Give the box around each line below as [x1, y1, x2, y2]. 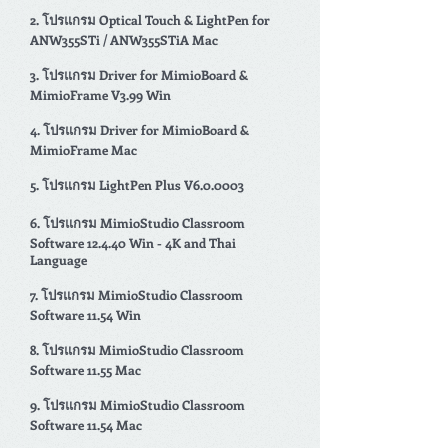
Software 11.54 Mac [30, 416, 142, 433]
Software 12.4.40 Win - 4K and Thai [30, 234, 236, 251]
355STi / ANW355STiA [62, 31, 189, 48]
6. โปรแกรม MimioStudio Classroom [30, 214, 245, 231]
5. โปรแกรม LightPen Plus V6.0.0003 [30, 176, 244, 193]
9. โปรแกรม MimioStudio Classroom [30, 396, 245, 413]
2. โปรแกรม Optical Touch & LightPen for [30, 11, 270, 28]
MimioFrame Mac [30, 141, 137, 158]
